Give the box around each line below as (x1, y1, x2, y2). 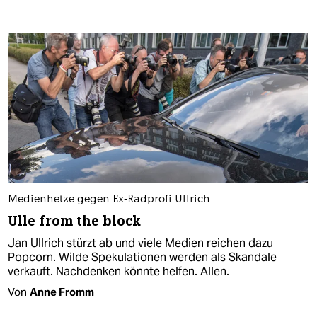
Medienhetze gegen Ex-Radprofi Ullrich (8, 194, 210, 205)
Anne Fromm (30, 284, 94, 299)
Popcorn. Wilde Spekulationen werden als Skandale (8, 249, 277, 265)
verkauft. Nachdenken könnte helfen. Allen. (8, 263, 229, 279)
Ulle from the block (8, 212, 141, 230)
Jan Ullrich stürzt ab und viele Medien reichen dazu (8, 235, 273, 250)
